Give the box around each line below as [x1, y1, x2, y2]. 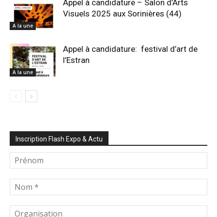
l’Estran [63, 55, 90, 65]
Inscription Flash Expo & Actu [15, 135, 103, 143]
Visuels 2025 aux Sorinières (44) [63, 8, 182, 18]
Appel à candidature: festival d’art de [63, 44, 198, 54]
